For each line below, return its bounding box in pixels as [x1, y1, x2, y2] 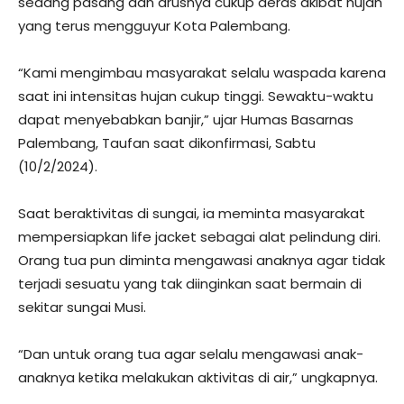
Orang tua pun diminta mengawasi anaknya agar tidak [18, 251, 385, 270]
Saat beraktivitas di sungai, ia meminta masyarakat [18, 204, 365, 223]
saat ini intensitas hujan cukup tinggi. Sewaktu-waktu [18, 87, 373, 106]
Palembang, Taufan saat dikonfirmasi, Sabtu [18, 133, 316, 152]
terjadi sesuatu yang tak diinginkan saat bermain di [18, 274, 362, 293]
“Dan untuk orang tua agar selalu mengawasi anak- [18, 344, 363, 363]
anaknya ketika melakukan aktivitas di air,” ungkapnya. [18, 368, 378, 387]
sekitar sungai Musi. [18, 298, 146, 317]
